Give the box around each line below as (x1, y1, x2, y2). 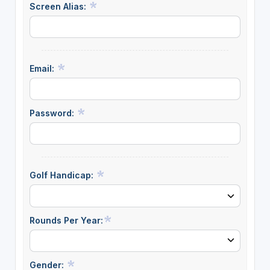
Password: (29, 108, 77, 119)
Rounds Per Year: (29, 215, 103, 225)
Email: (29, 63, 57, 74)
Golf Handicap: (29, 170, 96, 181)
